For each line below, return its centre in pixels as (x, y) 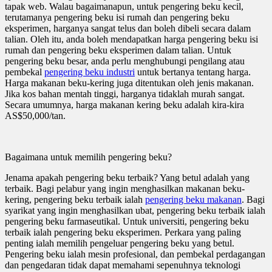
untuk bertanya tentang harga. (193, 72)
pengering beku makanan (193, 199)
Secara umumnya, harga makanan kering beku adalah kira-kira (124, 104)
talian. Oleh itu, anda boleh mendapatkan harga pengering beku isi (131, 39)
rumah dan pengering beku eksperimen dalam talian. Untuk (118, 50)
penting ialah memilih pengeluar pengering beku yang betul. (120, 243)
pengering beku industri (90, 72)
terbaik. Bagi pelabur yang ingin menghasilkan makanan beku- (125, 188)
